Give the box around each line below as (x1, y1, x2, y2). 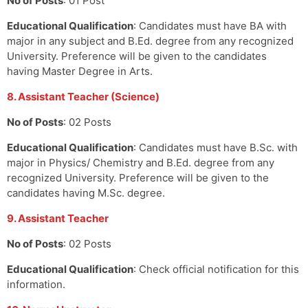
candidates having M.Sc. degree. (7, 186, 165, 199)
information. (7, 277, 65, 291)
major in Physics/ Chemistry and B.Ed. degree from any (7, 155, 274, 169)
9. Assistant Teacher (7, 211, 109, 225)
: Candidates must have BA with (133, 19, 287, 32)
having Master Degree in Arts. (7, 64, 153, 78)
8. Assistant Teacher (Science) (7, 89, 159, 103)
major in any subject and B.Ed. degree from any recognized (7, 34, 294, 47)
